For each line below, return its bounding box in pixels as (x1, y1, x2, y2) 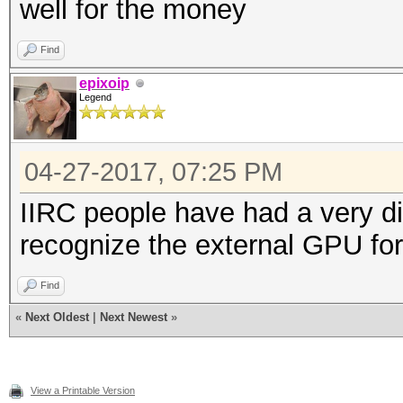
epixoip (79, 76, 130, 91)
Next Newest (100, 310, 167, 324)
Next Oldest (25, 310, 89, 324)
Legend (79, 92, 112, 103)
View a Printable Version (31, 385, 135, 396)
